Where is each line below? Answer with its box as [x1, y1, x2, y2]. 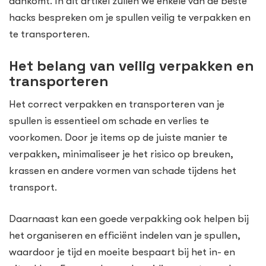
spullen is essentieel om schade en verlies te [9, 115, 209, 126]
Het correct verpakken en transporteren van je [9, 98, 224, 110]
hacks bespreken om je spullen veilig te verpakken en [9, 12, 251, 24]
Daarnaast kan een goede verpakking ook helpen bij [9, 213, 249, 225]
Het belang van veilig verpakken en [9, 56, 254, 75]
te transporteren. [9, 28, 90, 40]
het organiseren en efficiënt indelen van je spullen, [9, 230, 240, 242]
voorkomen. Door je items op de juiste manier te [9, 131, 227, 143]
